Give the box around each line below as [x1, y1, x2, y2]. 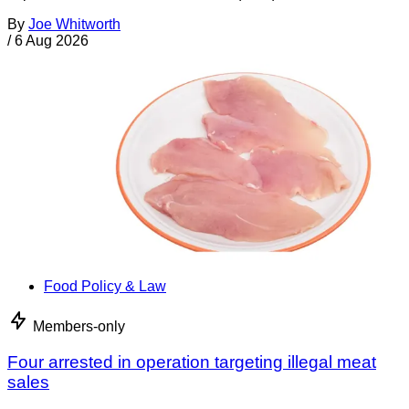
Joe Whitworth [28, 16, 121, 32]
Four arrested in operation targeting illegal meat [7, 351, 376, 372]
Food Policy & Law [44, 278, 166, 294]
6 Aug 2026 [15, 32, 89, 48]
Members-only [33, 318, 125, 334]
